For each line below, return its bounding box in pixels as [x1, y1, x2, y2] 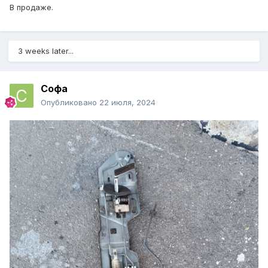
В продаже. [10, 2, 53, 13]
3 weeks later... [18, 46, 74, 56]
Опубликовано [41, 98, 99, 108]
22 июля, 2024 [99, 98, 156, 108]
